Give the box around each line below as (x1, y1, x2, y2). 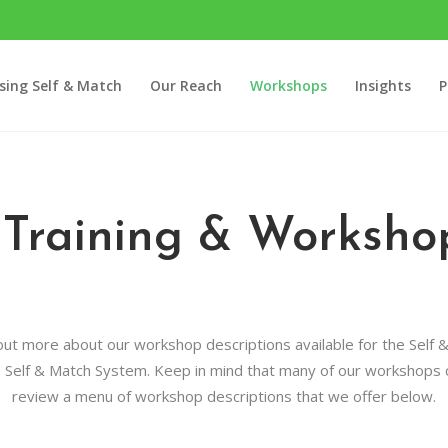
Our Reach (150, 75, 222, 95)
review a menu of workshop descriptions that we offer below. (12, 386, 436, 406)
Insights (355, 75, 411, 95)
